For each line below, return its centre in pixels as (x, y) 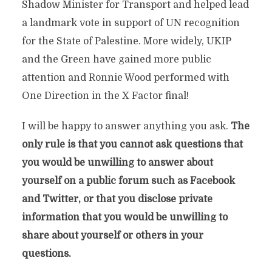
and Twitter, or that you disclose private (117, 199)
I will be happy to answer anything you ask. (125, 126)
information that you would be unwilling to (124, 217)
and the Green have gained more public (116, 59)
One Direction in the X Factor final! (105, 96)
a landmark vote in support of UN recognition (131, 23)
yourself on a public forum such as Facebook (128, 181)
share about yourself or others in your (112, 236)
